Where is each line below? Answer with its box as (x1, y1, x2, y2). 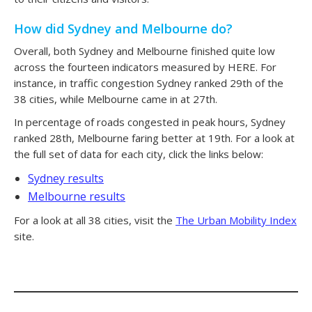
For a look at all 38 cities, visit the (14, 212, 175, 227)
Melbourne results (28, 188, 125, 204)
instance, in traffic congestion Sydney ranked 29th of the (14, 75, 283, 90)
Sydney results (28, 170, 104, 186)
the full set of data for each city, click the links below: (14, 146, 263, 161)
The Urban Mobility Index (175, 212, 297, 227)
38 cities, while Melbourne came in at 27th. (14, 91, 217, 106)
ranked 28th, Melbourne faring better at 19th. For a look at (14, 130, 295, 145)
